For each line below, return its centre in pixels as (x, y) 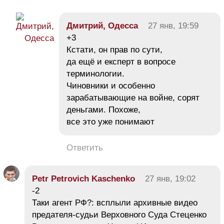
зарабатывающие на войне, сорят (133, 97)
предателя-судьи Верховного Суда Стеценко (119, 214)
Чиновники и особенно (111, 85)
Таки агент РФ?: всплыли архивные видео (115, 202)
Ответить (85, 147)
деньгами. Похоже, (103, 109)
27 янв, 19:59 (173, 25)
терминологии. (95, 73)
